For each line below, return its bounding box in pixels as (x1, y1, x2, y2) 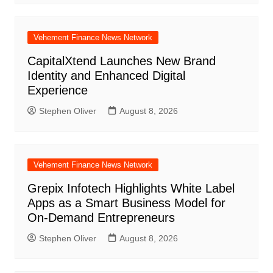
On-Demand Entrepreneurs (27, 210, 175, 224)
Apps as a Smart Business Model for (27, 196, 225, 210)
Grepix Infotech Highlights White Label (27, 181, 235, 195)
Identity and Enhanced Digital (27, 68, 185, 82)
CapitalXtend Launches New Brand (27, 54, 216, 68)
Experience (27, 83, 88, 97)
